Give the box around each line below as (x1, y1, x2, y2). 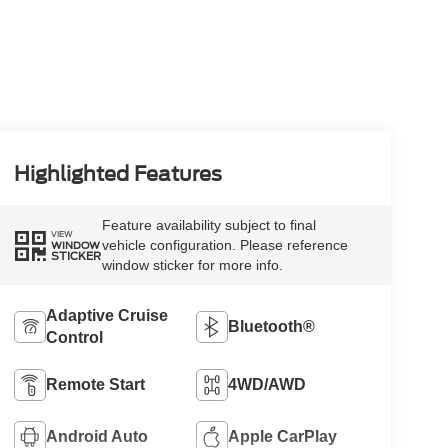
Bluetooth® (228, 318, 316, 336)
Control (45, 329, 103, 347)
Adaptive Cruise (45, 307, 168, 325)
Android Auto (45, 428, 148, 446)
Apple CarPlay (228, 428, 338, 446)
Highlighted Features (13, 162, 222, 187)
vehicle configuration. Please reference (101, 237, 348, 254)
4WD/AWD (228, 376, 307, 394)
